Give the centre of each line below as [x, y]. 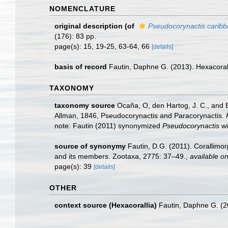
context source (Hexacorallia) [106, 205]
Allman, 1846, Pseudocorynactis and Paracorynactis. [140, 116]
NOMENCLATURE [82, 9]
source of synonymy [90, 146]
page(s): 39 [74, 166]
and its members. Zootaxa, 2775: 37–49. [120, 156]
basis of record [81, 67]
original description [89, 26]
